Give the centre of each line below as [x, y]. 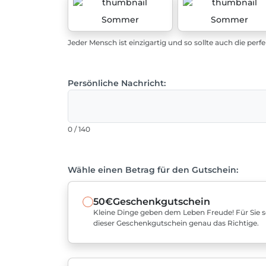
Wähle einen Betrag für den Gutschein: [153, 170]
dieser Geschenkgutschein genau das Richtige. [176, 223]
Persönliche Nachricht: [117, 83]
